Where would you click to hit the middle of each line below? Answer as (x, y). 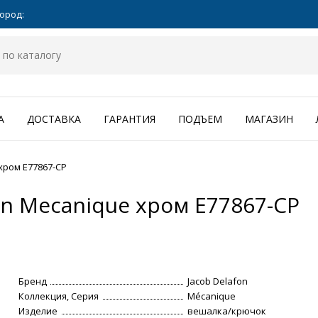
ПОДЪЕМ (200, 119)
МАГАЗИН (269, 119)
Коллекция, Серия (59, 296)
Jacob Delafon (218, 281)
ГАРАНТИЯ (130, 119)
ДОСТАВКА (54, 119)
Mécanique (212, 296)
